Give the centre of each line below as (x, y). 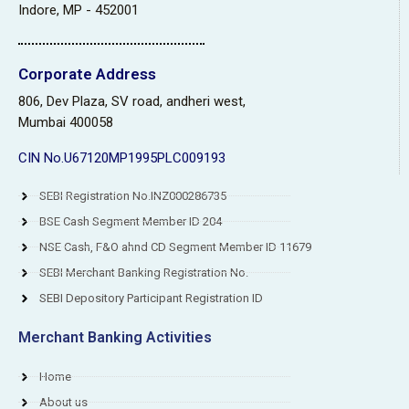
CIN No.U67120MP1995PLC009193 (122, 157)
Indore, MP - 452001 (79, 10)
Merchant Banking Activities (115, 337)
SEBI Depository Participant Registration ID (151, 298)
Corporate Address (87, 73)
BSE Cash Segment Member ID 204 (130, 221)
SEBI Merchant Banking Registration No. (143, 272)
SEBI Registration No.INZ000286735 (132, 195)
